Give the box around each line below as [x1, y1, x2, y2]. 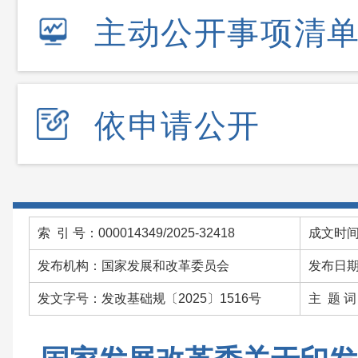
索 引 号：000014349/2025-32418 [38, 226, 235, 240]
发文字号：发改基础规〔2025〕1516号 [38, 292, 261, 305]
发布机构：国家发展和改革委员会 [38, 259, 229, 272]
